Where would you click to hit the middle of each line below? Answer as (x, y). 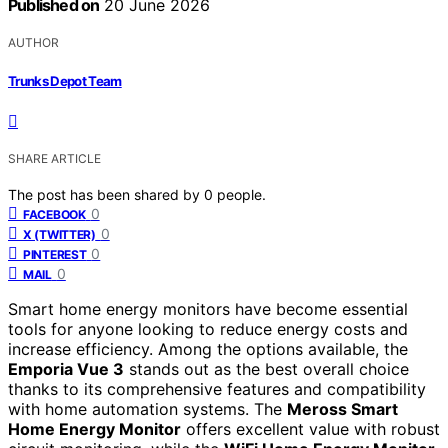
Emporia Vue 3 (66, 368)
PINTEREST (55, 254)
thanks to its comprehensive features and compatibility (217, 388)
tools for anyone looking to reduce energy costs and (208, 328)
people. (241, 194)
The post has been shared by (106, 194)
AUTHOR (33, 43)
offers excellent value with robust (310, 428)
